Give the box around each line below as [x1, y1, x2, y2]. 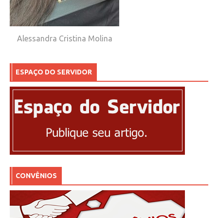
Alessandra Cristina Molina [17, 34, 112, 43]
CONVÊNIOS [16, 172, 57, 180]
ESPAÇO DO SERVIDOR [16, 68, 92, 76]
